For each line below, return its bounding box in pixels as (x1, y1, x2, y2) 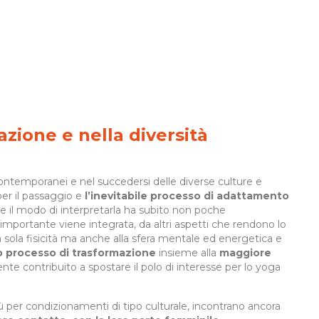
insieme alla (156, 246, 219, 260)
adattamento (216, 189, 289, 203)
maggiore (219, 246, 271, 260)
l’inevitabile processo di (85, 189, 214, 203)
